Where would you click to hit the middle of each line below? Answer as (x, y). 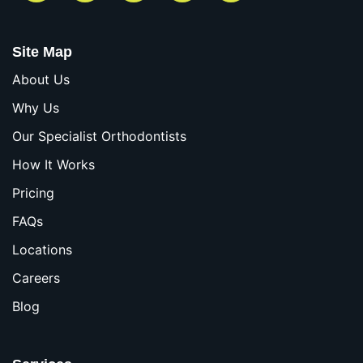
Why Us (36, 108)
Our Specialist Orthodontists (99, 137)
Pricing (33, 193)
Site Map (42, 51)
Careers (36, 278)
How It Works (53, 165)
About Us (41, 80)
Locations (42, 250)
